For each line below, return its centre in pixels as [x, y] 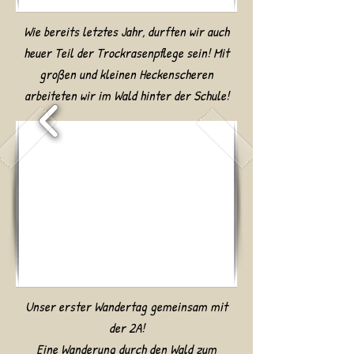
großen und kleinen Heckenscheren [126, 74]
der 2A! [126, 328]
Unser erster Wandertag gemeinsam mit [126, 306]
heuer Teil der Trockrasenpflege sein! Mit [126, 53]
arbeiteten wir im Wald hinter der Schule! [126, 95]
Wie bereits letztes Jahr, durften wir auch [126, 31]
